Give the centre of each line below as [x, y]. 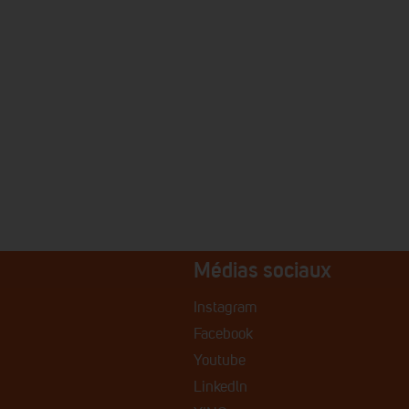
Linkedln [221, 388]
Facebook [224, 335]
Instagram [226, 308]
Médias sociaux [263, 270]
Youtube [220, 361]
